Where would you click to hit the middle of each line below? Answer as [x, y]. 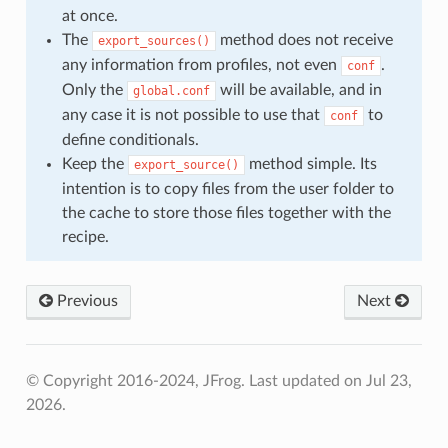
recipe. [85, 236]
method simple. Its [310, 163]
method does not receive [304, 39]
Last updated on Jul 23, [330, 380]
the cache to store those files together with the [226, 212]
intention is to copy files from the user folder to [227, 188]
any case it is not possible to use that [192, 114]
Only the [94, 89]
